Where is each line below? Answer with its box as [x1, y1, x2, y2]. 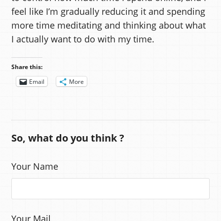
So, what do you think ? [11, 131, 124, 145]
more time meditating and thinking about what [11, 19, 206, 31]
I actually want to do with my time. [11, 33, 154, 45]
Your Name [11, 160, 58, 173]
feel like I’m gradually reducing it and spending [11, 5, 205, 17]
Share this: [11, 63, 42, 72]
